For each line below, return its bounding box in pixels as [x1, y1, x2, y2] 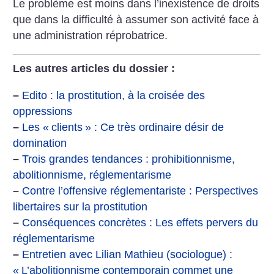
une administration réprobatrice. [13, 29, 168, 42]
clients [51, 120, 83, 133]
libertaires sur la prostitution [13, 200, 148, 213]
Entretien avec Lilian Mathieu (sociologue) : [22, 248, 233, 261]
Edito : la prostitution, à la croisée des [22, 89, 206, 102]
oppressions [13, 105, 73, 117]
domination [13, 136, 67, 149]
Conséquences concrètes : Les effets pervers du [22, 216, 259, 229]
